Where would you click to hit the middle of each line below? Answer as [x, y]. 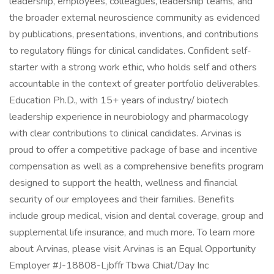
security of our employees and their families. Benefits [122, 199]
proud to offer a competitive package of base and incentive [133, 150]
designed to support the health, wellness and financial [123, 183]
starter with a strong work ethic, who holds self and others [133, 67]
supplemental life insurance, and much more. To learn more [132, 232]
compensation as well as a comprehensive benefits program [136, 166]
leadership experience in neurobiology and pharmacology [129, 117]
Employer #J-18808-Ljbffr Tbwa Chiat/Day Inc [109, 265]
